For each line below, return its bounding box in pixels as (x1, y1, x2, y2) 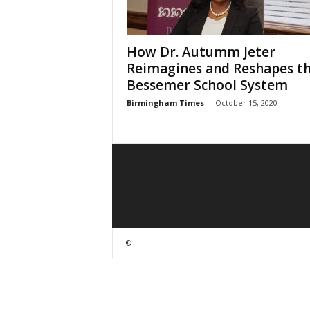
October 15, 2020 (215, 98, 277, 108)
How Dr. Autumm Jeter (126, 43, 275, 61)
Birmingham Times (126, 98, 204, 108)
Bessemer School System (126, 76, 288, 94)
